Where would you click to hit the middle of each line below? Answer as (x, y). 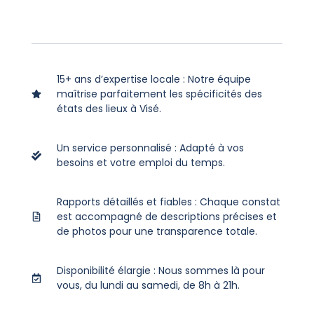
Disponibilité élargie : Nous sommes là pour (161, 270)
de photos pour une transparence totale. (157, 231)
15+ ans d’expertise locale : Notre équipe (154, 79)
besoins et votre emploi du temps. (141, 162)
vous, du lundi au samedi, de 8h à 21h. (149, 285)
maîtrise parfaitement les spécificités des (160, 94)
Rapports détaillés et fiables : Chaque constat (169, 202)
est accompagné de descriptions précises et (167, 216)
